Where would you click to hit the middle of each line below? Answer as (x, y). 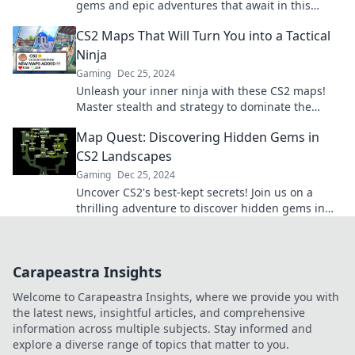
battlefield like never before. (151, 122)
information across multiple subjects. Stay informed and (162, 328)
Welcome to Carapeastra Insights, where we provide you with (176, 297)
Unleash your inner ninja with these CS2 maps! (201, 91)
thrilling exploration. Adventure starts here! (192, 21)
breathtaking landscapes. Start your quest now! (202, 224)
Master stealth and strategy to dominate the (194, 107)
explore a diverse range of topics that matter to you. (151, 344)
